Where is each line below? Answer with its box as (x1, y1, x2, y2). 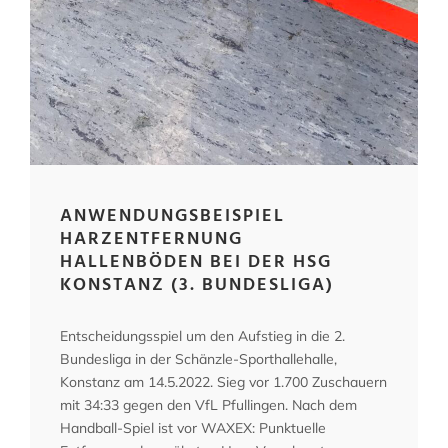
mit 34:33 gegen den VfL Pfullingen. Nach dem (60, 396, 357, 415)
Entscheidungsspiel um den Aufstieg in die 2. (60, 327, 345, 346)
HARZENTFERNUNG (60, 225, 243, 255)
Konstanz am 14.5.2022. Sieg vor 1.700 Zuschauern (60, 373, 387, 392)
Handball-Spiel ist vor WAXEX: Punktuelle (60, 419, 326, 438)
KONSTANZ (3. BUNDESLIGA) (60, 271, 334, 301)
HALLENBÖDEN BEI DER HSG (60, 248, 332, 278)
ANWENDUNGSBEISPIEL (60, 202, 285, 232)
